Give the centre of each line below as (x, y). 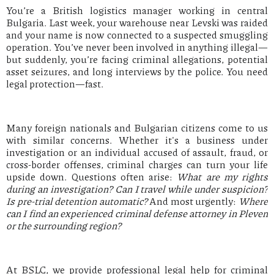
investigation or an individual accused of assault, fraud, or (137, 152)
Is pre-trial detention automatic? (77, 201)
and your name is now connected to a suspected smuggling (137, 35)
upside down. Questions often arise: (92, 177)
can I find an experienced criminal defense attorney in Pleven (137, 213)
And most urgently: (193, 201)
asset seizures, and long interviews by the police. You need (137, 72)
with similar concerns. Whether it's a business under (137, 140)
